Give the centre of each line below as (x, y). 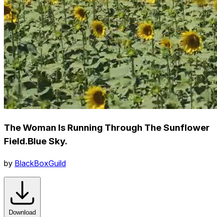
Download (22, 212)
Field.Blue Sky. (36, 141)
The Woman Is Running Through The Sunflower (107, 127)
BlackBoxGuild (40, 163)
